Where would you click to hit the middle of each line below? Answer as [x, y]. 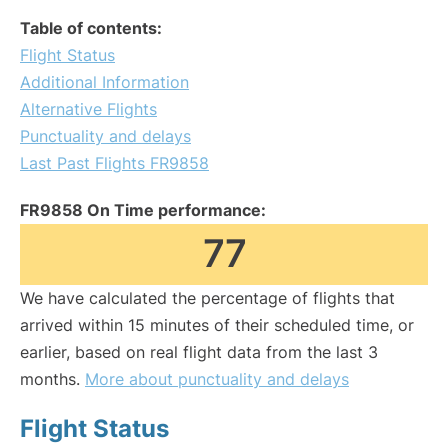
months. [52, 379]
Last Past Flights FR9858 [114, 163]
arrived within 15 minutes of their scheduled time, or [217, 325]
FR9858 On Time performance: [143, 210]
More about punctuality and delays [217, 379]
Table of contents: [91, 28]
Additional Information [104, 82]
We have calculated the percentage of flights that [207, 298]
